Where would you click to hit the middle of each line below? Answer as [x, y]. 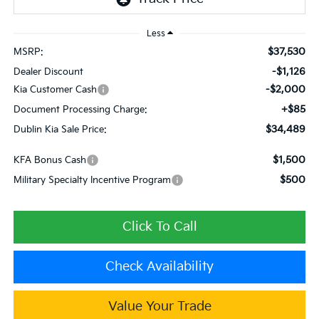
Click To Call [159, 226]
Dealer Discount [48, 72]
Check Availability [159, 266]
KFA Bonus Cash [49, 160]
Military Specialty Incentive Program [92, 180]
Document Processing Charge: [80, 109]
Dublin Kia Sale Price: [60, 129]
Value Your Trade [159, 306]
